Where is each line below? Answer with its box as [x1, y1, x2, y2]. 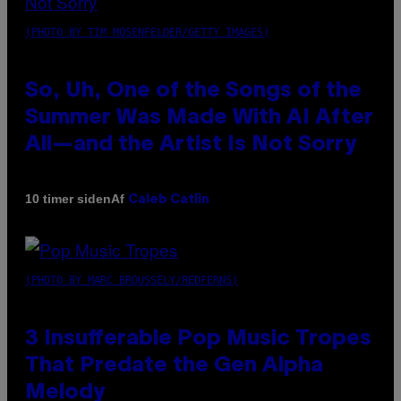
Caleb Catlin [128, 193, 209, 206]
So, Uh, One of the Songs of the [25, 81, 362, 101]
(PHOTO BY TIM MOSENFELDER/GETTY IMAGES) [25, 25, 269, 38]
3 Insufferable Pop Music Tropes [25, 328, 371, 349]
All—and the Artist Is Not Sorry [25, 134, 356, 155]
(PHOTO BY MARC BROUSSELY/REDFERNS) [25, 273, 238, 286]
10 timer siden [25, 192, 111, 207]
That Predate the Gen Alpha [25, 355, 323, 376]
